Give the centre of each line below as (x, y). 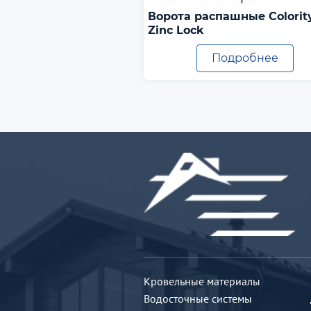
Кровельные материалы (202, 281)
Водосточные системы (198, 299)
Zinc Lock (176, 30)
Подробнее (245, 58)
